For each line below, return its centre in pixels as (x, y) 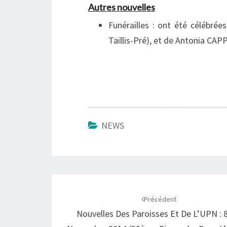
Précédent (160, 199)
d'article (78, 201)
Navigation (88, 183)
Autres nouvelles (122, 7)
